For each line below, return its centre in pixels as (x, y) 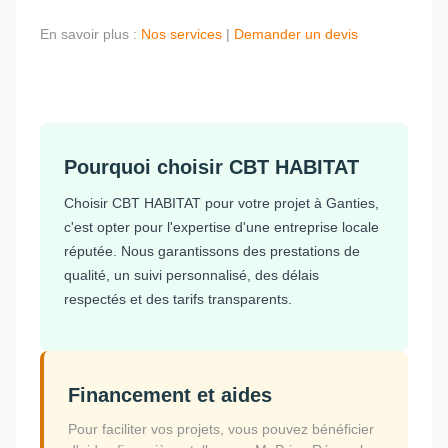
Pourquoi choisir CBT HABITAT (211, 166)
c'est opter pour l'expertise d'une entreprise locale (221, 226)
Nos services (181, 33)
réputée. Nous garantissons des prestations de (212, 250)
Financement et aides (170, 394)
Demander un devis (296, 33)
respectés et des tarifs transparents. (178, 298)
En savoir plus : (90, 33)
